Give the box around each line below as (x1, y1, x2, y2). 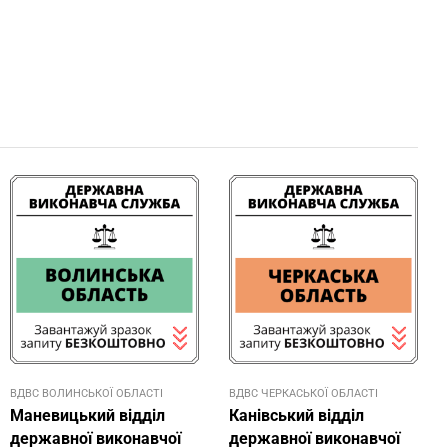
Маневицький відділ (10, 406, 165, 426)
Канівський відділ (229, 406, 364, 426)
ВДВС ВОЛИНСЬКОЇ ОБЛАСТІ (10, 387, 163, 401)
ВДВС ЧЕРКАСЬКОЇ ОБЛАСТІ (229, 387, 378, 401)
